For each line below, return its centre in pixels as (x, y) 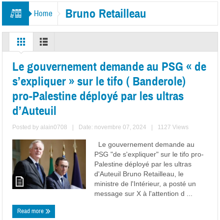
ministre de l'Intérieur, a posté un (145, 184)
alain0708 (54, 127)
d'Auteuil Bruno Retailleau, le (139, 174)
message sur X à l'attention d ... (144, 193)
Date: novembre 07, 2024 (113, 127)
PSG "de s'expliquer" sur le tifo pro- (149, 154)
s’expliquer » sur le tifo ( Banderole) (99, 81)
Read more (31, 211)
